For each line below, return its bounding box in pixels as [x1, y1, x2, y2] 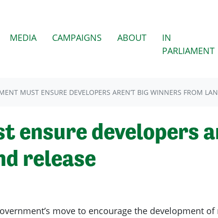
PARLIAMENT [162, 45, 215, 56]
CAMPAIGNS [52, 32, 102, 43]
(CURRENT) [36, 31, 80, 43]
